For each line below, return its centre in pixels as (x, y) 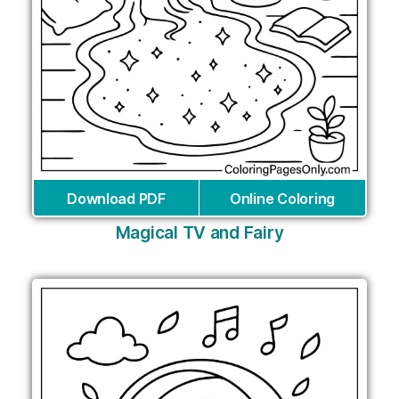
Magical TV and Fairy (199, 232)
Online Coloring (282, 198)
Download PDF (116, 198)
